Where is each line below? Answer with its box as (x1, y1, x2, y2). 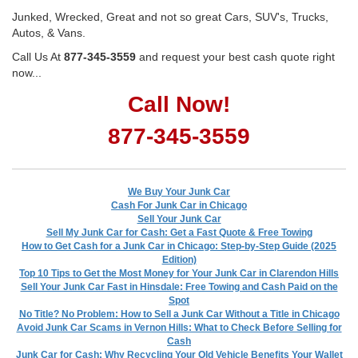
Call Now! (128, 91, 230, 117)
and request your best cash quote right (136, 50, 335, 63)
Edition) (161, 253, 197, 265)
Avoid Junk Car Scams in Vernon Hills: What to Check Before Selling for (16, 321, 342, 333)
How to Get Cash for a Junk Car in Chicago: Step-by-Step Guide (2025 (22, 240, 336, 252)
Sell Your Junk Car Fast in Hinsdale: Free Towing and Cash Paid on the (20, 280, 338, 292)
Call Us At (12, 50, 64, 63)
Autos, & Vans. (12, 26, 86, 39)
